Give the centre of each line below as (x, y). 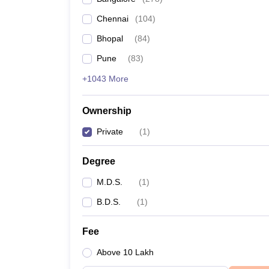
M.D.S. (110, 182)
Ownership (107, 111)
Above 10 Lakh (125, 252)
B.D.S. (109, 202)
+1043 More (105, 79)
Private (110, 131)
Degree (99, 161)
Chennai (113, 19)
